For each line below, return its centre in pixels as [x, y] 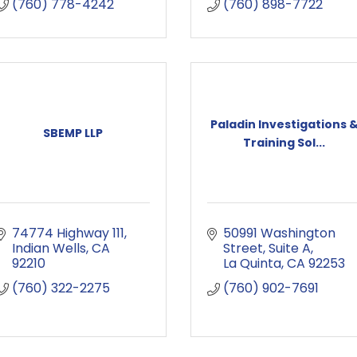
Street [243, 248]
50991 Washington [279, 233]
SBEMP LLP [73, 133]
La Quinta [252, 263]
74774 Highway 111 [68, 233]
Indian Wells [49, 248]
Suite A [290, 248]
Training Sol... [284, 142]
